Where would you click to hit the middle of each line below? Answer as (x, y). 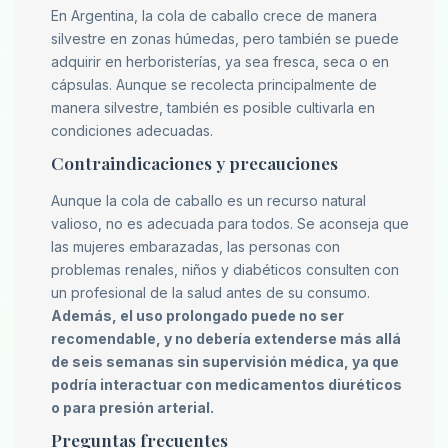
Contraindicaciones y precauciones (194, 163)
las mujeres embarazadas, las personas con (195, 247)
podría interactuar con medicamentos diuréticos (226, 385)
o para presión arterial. (132, 408)
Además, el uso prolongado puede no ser (197, 316)
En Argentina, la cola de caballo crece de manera (214, 16)
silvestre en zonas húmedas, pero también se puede (225, 39)
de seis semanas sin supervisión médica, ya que (225, 362)
